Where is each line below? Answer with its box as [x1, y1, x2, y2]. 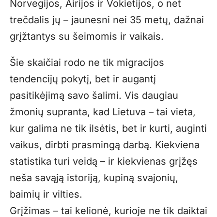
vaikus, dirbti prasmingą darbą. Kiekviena [10, 139, 200, 151]
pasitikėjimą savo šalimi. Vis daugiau [10, 90, 178, 102]
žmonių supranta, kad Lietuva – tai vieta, [10, 106, 196, 118]
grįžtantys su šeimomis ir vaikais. [10, 31, 164, 43]
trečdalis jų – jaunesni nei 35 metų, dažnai [10, 14, 204, 26]
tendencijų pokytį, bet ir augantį [10, 73, 156, 85]
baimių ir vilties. [10, 188, 82, 201]
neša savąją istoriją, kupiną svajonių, [10, 172, 178, 184]
